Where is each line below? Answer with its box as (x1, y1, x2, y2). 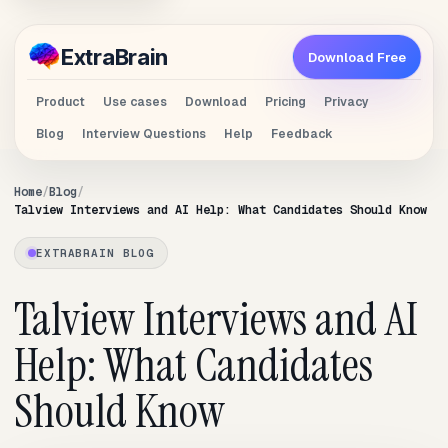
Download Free (308, 48, 406, 66)
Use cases (103, 94, 167, 110)
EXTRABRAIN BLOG (36, 246, 155, 260)
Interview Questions (82, 126, 206, 142)
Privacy (324, 94, 369, 110)
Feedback (271, 126, 333, 142)
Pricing (265, 94, 306, 110)
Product (36, 94, 85, 110)
